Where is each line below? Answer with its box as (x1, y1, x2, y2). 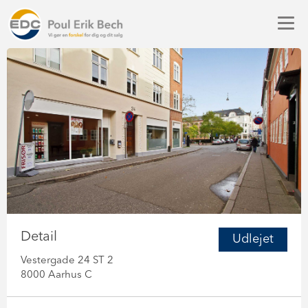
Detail (21, 230, 57, 244)
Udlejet (232, 232, 274, 245)
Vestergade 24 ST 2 (21, 255, 113, 266)
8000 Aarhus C (21, 269, 92, 280)
